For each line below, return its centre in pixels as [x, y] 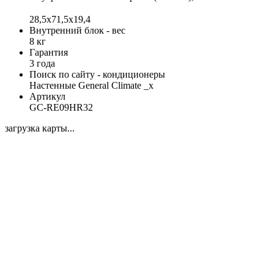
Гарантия [49, 52]
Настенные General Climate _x [91, 85]
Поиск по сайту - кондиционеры [97, 74]
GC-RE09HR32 [61, 107]
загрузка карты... [40, 128]
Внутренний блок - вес [77, 30]
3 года [42, 63]
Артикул [47, 96]
